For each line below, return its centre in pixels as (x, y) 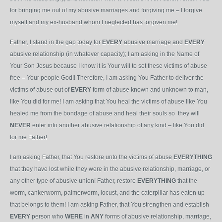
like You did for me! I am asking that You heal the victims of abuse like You (109, 102)
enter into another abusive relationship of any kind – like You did (117, 125)
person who (48, 217)
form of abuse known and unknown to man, (150, 90)
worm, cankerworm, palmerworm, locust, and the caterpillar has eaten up (107, 193)
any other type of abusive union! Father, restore (74, 181)
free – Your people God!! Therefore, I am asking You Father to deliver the (107, 78)
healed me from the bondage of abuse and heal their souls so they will (105, 113)
